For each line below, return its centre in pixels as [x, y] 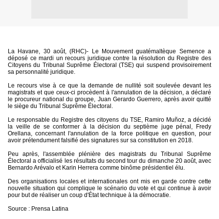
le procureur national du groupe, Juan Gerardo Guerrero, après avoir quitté [109, 99]
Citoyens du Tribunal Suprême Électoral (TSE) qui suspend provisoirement [109, 65]
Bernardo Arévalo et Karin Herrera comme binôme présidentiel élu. [96, 168]
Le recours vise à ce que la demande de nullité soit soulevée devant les [109, 86]
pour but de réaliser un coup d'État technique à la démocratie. [89, 195]
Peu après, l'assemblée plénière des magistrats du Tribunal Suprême [109, 154]
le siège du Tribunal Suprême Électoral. [60, 106]
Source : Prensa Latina [38, 209]
